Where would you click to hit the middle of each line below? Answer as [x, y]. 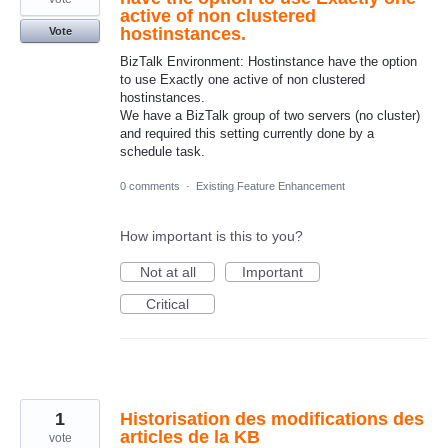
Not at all [167, 271]
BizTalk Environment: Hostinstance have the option [268, 61]
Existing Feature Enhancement [270, 185]
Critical [167, 303]
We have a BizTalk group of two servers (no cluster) [270, 115]
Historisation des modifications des [272, 418]
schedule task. [162, 151]
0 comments [150, 185]
